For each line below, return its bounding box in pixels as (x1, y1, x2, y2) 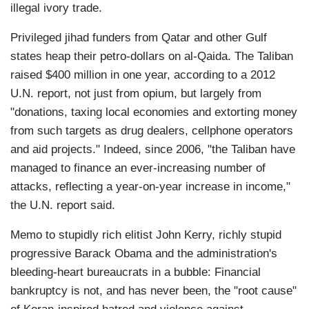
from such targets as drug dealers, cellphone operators (10, 124, 293, 138)
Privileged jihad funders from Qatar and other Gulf (10, 31, 267, 45)
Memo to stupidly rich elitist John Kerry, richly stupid (10, 228, 281, 242)
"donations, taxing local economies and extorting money (10, 106, 297, 119)
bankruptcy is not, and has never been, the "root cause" (10, 284, 297, 298)
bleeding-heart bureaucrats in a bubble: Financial (10, 266, 261, 279)
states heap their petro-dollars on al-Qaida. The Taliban (10, 50, 293, 63)
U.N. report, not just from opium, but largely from (10, 87, 261, 101)
